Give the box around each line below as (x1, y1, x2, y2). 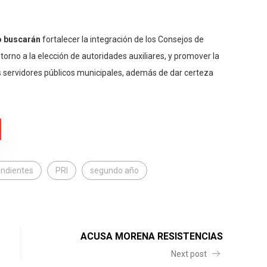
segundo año (90, 166, 139, 176)
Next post (171, 249, 209, 259)
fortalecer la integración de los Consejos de (41, 35, 204, 45)
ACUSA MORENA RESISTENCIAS (80, 231, 223, 243)
